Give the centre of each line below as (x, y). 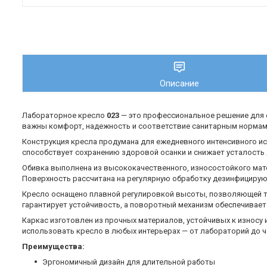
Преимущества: (53, 247)
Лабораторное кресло (64, 116)
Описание (179, 84)
